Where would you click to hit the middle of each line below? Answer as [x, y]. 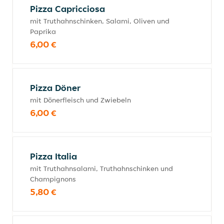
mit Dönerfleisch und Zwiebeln [80, 100]
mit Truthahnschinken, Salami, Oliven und [100, 21]
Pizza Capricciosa [67, 9]
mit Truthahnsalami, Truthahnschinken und [101, 168]
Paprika [43, 31]
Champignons [53, 179]
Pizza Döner [55, 88]
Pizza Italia [53, 156]
